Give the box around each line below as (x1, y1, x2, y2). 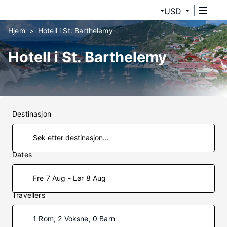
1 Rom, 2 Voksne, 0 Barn (33, 214, 115, 223)
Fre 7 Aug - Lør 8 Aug (33, 174, 106, 182)
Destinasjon (12, 109, 51, 118)
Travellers (12, 191, 45, 199)
